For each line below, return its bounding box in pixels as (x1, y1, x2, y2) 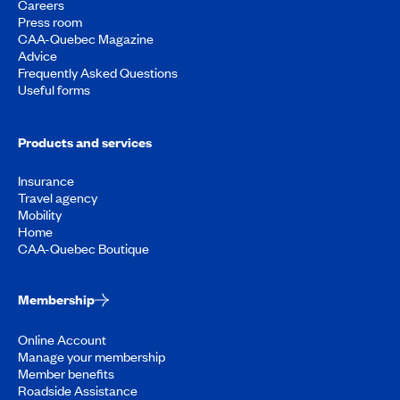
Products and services (18, 132, 152, 151)
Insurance (18, 171, 74, 189)
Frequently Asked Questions (18, 62, 178, 81)
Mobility (18, 204, 62, 223)
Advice (18, 46, 57, 64)
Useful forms (18, 79, 90, 98)
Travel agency (18, 187, 97, 206)
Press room (18, 12, 82, 30)
